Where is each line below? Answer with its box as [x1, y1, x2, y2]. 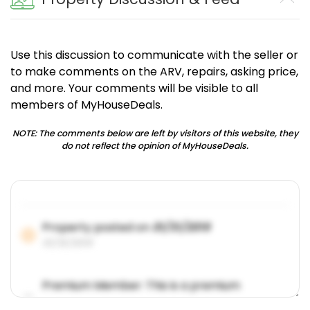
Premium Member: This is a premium [42, 277, 240, 294]
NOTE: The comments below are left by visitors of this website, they [12, 127, 298, 140]
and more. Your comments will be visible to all [10, 80, 258, 97]
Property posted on [42, 219, 152, 236]
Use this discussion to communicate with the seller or [10, 47, 298, 64]
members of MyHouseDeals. [10, 97, 163, 113]
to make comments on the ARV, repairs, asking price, [10, 64, 298, 80]
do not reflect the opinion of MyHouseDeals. [62, 140, 248, 152]
